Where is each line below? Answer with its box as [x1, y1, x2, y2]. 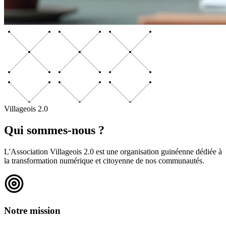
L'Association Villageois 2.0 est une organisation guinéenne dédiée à [4, 147, 222, 156]
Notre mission [4, 205, 61, 216]
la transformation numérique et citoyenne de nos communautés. [4, 156, 204, 165]
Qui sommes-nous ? [4, 123, 104, 137]
